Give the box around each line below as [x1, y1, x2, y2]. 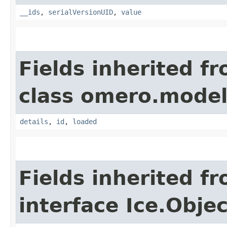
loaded [72, 117, 97, 126]
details [20, 117, 48, 126]
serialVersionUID [48, 8, 113, 16]
